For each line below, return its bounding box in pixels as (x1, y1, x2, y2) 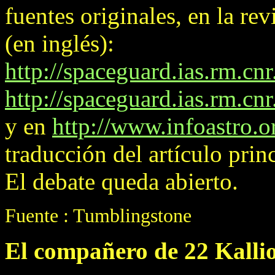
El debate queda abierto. (5, 168, 238, 195)
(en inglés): (5, 30, 114, 56)
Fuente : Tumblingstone (5, 205, 192, 227)
